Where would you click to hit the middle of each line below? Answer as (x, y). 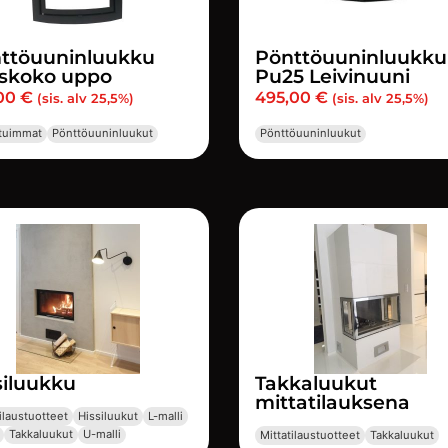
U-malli (101, 434)
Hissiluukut (107, 416)
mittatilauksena (332, 401)
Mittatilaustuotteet (310, 435)
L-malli (165, 416)
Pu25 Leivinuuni (332, 76)
